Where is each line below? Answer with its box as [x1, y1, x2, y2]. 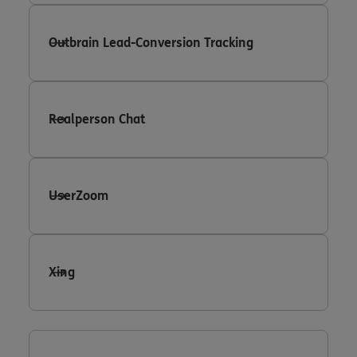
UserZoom [49, 187, 108, 203]
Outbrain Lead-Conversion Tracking [49, 34, 253, 50]
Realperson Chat [49, 111, 145, 127]
